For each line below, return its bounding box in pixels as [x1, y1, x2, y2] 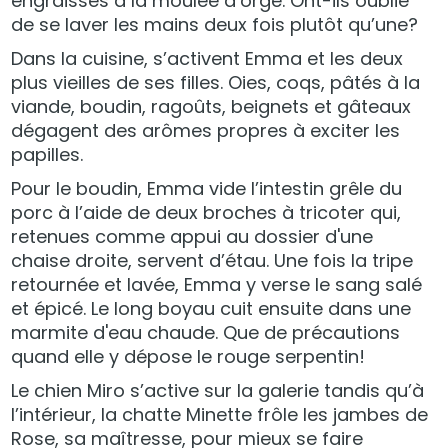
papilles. [11, 142, 84, 167]
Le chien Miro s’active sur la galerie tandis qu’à [11, 378, 425, 403]
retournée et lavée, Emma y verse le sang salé [11, 272, 423, 297]
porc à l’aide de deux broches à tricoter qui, [11, 200, 402, 225]
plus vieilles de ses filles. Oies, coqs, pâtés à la [11, 70, 421, 95]
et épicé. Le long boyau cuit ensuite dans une [11, 296, 412, 321]
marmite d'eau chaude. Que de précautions [11, 320, 401, 345]
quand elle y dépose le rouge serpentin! [11, 344, 366, 369]
